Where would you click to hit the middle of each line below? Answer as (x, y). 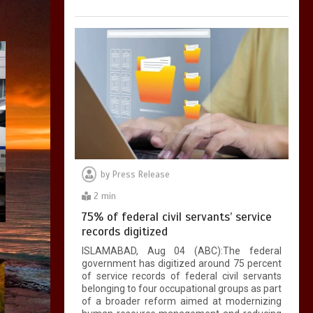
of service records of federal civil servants (181, 276)
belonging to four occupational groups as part (181, 289)
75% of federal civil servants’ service (176, 217)
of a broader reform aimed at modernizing (181, 301)
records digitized (124, 232)
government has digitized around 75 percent (181, 263)
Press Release (141, 175)
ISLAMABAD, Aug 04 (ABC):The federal (181, 251)
